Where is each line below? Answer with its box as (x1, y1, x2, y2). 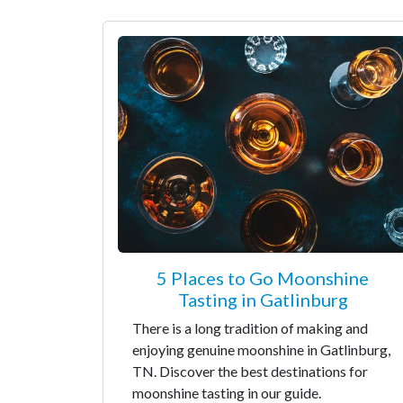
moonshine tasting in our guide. (132, 384, 321, 401)
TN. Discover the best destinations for (132, 363, 368, 380)
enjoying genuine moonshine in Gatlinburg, (132, 341, 390, 358)
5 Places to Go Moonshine (157, 267, 369, 289)
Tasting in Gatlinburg (177, 289, 348, 310)
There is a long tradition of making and (132, 319, 368, 336)
